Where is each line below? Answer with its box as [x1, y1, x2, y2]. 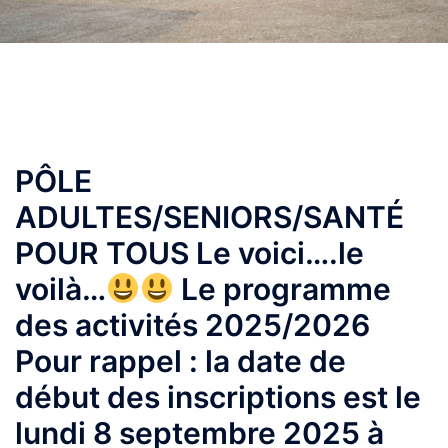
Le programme [174, 271, 392, 307]
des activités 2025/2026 [15, 307, 370, 343]
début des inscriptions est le [15, 379, 421, 415]
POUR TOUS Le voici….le [15, 235, 364, 271]
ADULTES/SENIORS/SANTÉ [15, 199, 404, 235]
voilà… [15, 271, 106, 307]
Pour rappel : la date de [15, 343, 346, 379]
